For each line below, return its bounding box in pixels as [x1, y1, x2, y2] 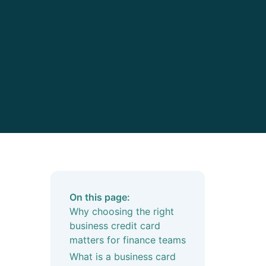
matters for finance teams [69, 234, 186, 246]
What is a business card [69, 251, 176, 263]
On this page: [69, 191, 130, 203]
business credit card [69, 220, 160, 232]
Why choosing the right [69, 205, 174, 217]
